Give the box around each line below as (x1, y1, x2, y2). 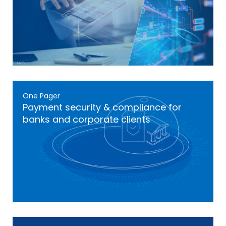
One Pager (23, 91, 60, 101)
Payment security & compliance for (23, 101, 182, 114)
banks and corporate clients (23, 113, 150, 126)
